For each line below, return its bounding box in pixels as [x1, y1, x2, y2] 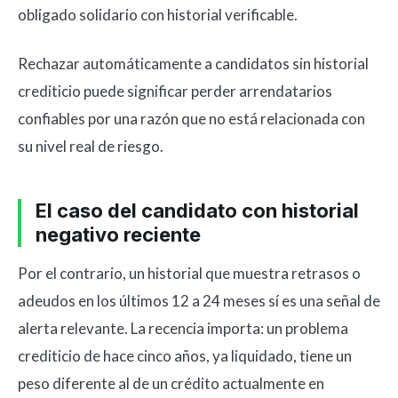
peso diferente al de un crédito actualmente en [18, 374, 324, 393]
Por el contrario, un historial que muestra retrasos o [18, 264, 361, 283]
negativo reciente [36, 223, 201, 246]
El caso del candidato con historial [36, 199, 359, 222]
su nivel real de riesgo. [18, 137, 163, 155]
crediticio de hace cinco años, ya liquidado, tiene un [18, 346, 352, 365]
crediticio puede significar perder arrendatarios [18, 82, 332, 100]
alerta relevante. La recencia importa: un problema [18, 319, 348, 338]
